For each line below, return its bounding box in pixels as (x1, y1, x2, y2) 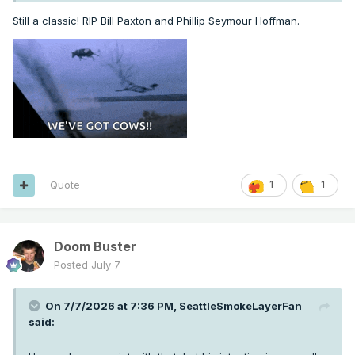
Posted (54, 258, 91, 272)
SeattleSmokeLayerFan (179, 300, 302, 313)
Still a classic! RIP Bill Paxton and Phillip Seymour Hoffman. (13, 14, 303, 28)
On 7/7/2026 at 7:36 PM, (45, 300, 179, 313)
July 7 (91, 258, 120, 272)
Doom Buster (54, 239, 136, 255)
